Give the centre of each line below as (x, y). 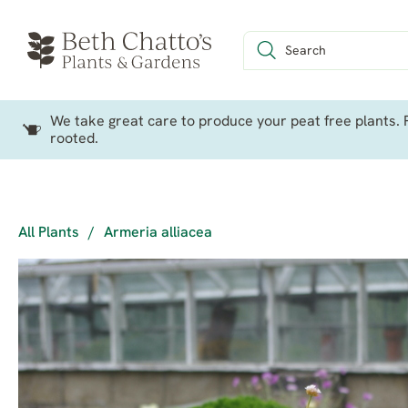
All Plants (49, 233)
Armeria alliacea (158, 233)
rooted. (74, 139)
